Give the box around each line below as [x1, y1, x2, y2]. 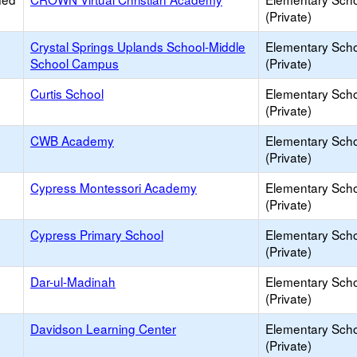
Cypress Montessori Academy [30, 178, 197, 196]
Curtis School [30, 84, 104, 102]
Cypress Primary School [30, 226, 163, 243]
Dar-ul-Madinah [30, 273, 116, 290]
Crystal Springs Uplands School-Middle [30, 37, 245, 55]
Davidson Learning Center [30, 320, 176, 337]
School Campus [30, 54, 119, 72]
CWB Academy [30, 131, 114, 149]
